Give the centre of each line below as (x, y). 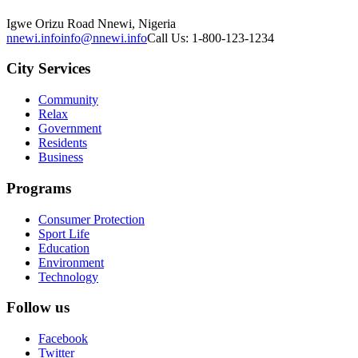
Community (68, 100)
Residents (63, 143)
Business (61, 157)
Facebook (63, 339)
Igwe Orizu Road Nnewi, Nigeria (91, 23)
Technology (68, 276)
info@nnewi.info (104, 38)
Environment (71, 262)
